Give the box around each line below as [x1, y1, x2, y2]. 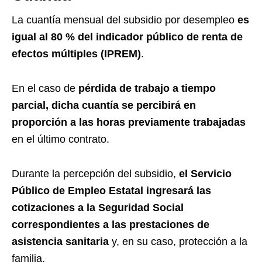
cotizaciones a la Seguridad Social [12, 202, 184, 214]
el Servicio [179, 168, 232, 180]
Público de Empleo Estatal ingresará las [12, 185, 211, 197]
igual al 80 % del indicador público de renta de [12, 31, 243, 43]
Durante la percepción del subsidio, [12, 168, 179, 180]
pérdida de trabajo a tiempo [78, 82, 216, 95]
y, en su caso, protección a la [112, 236, 247, 248]
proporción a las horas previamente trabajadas [12, 116, 246, 129]
